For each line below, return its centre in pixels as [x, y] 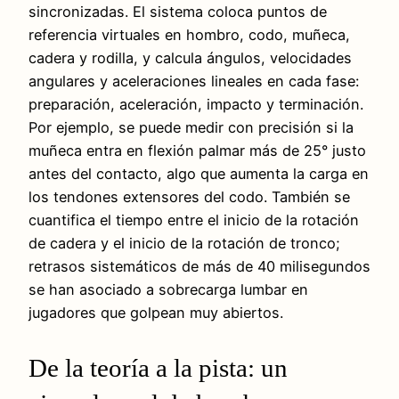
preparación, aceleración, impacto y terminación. [196, 105]
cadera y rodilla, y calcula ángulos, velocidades [190, 58]
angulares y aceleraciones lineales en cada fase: [194, 81]
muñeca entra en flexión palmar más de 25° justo [197, 151]
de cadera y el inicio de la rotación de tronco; [184, 244]
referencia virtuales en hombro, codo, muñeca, [189, 35]
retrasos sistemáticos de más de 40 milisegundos [199, 267]
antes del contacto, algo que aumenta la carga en [199, 174]
